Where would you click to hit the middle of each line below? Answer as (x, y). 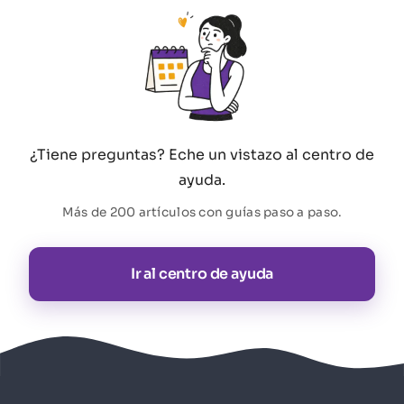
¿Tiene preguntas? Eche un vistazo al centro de (202, 154)
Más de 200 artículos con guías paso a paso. (202, 212)
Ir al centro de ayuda (202, 273)
